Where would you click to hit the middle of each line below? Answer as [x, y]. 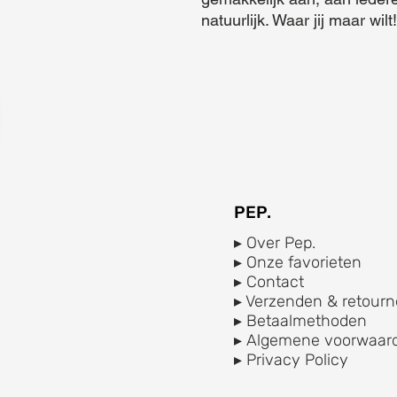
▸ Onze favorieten [298, 262]
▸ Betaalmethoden [300, 320]
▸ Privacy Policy [291, 359]
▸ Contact [269, 281]
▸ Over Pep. [275, 242]
